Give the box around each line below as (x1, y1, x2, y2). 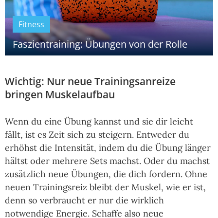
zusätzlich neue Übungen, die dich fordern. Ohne (5, 168, 207, 180)
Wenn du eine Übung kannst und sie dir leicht (5, 115, 193, 127)
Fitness (18, 18, 44, 30)
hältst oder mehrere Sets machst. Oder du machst (5, 155, 210, 166)
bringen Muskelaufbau (5, 87, 115, 101)
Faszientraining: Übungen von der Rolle (13, 37, 187, 51)
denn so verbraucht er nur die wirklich (5, 194, 164, 206)
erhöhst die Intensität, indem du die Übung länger (5, 142, 211, 153)
